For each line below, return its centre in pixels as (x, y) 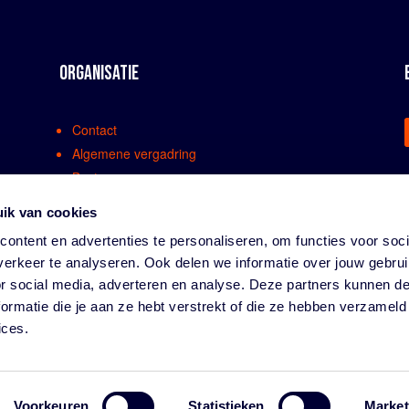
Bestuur (94, 178)
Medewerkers (111, 225)
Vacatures (100, 320)
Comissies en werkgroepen (150, 201)
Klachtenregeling (120, 273)
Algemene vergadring (134, 154)
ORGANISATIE (99, 73)
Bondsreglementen (126, 249)
